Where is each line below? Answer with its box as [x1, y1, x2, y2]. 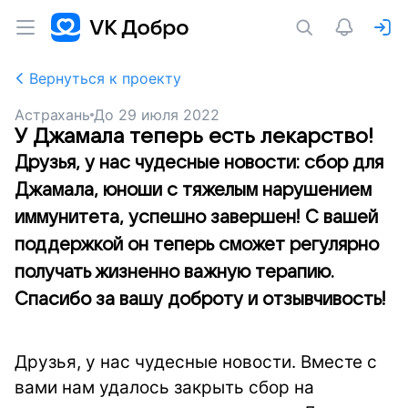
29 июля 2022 [118, 106, 219, 124]
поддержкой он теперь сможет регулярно [15, 235, 379, 255]
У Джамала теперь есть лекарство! [15, 125, 373, 148]
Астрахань [15, 106, 90, 124]
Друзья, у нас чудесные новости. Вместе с [15, 352, 377, 372]
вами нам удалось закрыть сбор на [15, 377, 314, 398]
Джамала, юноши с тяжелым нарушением [15, 180, 372, 200]
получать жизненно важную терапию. [15, 262, 334, 282]
